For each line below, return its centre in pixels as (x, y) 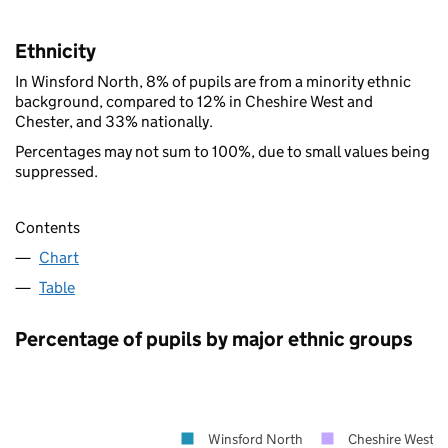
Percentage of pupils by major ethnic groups (214, 338)
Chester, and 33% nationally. (114, 121)
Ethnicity (55, 50)
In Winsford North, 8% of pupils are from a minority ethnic (213, 81)
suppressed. (56, 171)
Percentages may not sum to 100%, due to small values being (222, 151)
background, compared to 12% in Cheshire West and (194, 101)
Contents (47, 227)
